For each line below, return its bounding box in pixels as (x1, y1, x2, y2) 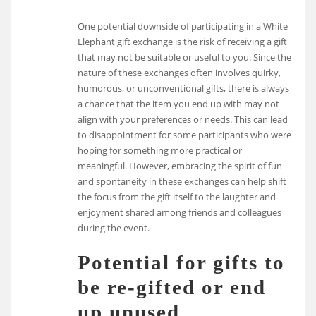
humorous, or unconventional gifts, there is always (78, 82, 290, 95)
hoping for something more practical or (78, 144, 243, 157)
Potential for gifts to (78, 250, 286, 274)
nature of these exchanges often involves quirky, (78, 66, 281, 80)
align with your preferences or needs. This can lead (78, 113, 288, 126)
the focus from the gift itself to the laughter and (78, 190, 276, 204)
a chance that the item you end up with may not (78, 97, 280, 111)
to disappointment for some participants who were (78, 128, 292, 142)
